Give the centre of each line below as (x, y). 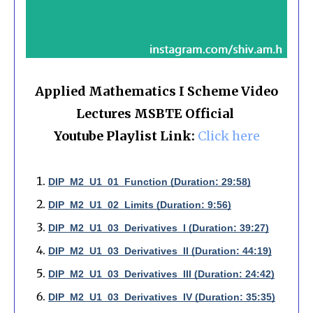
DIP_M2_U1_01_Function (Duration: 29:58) (150, 182)
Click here (228, 136)
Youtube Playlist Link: (125, 136)
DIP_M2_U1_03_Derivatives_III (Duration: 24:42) (161, 274)
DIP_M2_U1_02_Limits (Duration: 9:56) (140, 205)
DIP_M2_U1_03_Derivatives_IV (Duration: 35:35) (162, 297)
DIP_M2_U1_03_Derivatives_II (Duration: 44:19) (160, 251)
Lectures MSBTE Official (156, 114)
